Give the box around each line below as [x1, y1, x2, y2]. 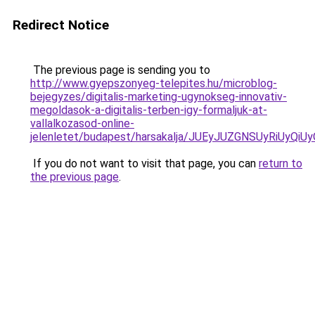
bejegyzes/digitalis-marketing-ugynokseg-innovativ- [30, 90, 287, 103]
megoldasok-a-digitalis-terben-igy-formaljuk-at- [30, 103, 267, 117]
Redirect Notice [13, 17, 109, 33]
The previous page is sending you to [30, 63, 210, 77]
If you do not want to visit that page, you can [30, 157, 259, 170]
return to [259, 157, 302, 170]
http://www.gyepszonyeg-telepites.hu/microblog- [30, 77, 277, 90]
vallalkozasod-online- [30, 117, 134, 130]
